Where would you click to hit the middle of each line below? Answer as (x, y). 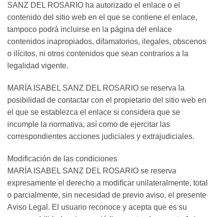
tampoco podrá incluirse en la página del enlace (90, 30)
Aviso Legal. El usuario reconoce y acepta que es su (97, 207)
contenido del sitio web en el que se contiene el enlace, (102, 17)
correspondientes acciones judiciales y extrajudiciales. (101, 137)
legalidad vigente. (38, 66)
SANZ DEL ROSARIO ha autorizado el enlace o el (94, 5)
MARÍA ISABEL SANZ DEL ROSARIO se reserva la (96, 88)
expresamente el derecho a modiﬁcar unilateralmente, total (108, 183)
